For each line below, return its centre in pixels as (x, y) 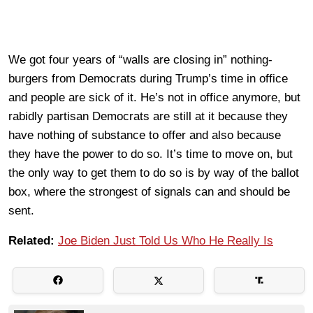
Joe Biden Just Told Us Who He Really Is (166, 240)
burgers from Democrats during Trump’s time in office (148, 78)
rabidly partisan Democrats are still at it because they (148, 116)
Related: (31, 240)
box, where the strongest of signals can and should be (149, 191)
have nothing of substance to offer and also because (145, 135)
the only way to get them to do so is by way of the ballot (154, 173)
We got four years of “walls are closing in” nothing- (140, 59)
